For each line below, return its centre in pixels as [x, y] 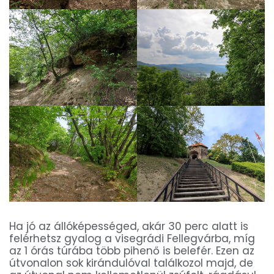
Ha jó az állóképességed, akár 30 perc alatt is [129, 226]
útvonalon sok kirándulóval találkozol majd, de [131, 263]
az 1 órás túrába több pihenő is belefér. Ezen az [132, 250]
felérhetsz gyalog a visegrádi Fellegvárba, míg [132, 238]
